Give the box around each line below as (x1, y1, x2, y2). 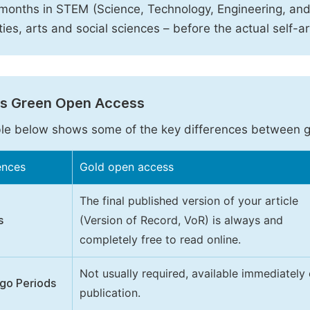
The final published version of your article (80, 194, 298, 208)
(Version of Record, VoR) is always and (80, 214, 283, 227)
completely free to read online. (80, 233, 241, 246)
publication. (80, 286, 140, 300)
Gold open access (80, 161, 174, 174)
